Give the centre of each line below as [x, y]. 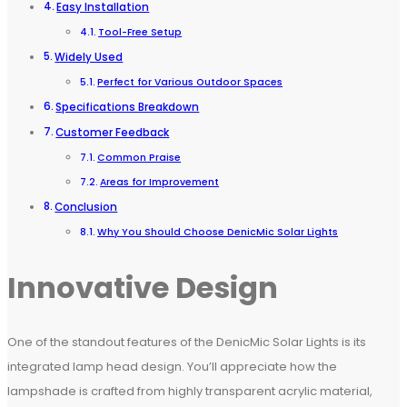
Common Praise [139, 158]
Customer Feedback [113, 133]
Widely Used [89, 58]
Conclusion [86, 208]
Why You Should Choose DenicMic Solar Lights [218, 233]
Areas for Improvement [160, 183]
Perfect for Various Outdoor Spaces [190, 83]
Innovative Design [143, 287]
